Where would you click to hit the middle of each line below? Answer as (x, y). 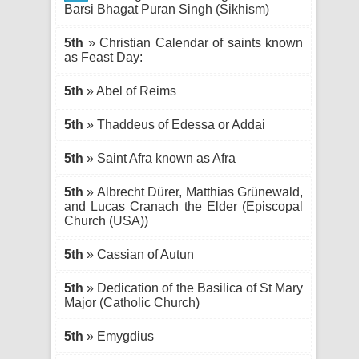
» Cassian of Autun (139, 254)
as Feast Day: (103, 57)
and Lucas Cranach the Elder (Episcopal (184, 206)
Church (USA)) (106, 221)
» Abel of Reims (130, 91)
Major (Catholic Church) (132, 303)
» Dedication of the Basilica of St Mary (193, 288)
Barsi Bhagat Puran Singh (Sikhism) (167, 9)
